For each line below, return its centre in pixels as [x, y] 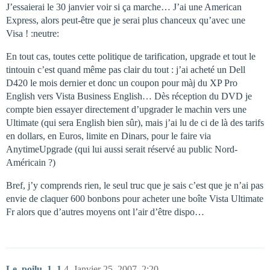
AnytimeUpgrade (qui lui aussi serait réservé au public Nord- [122, 149]
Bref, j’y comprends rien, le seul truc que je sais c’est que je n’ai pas [135, 185]
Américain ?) [31, 162]
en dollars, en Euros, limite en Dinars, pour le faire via [108, 136]
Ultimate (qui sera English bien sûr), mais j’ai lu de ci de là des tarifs [135, 123]
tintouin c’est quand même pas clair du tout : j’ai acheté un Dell [126, 70]
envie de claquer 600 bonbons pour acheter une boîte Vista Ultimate [135, 199]
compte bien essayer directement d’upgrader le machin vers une [126, 109]
